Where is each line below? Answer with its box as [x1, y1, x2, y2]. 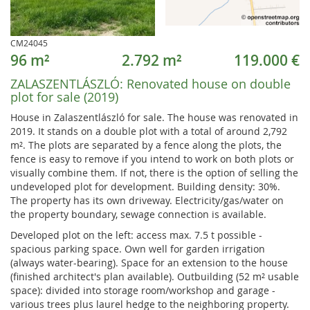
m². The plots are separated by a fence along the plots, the [10, 138, 282, 152]
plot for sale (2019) [10, 89, 118, 105]
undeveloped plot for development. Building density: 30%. [10, 180, 280, 193]
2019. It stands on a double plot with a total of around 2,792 [10, 125, 287, 138]
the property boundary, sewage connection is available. [10, 208, 266, 221]
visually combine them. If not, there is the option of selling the [10, 166, 298, 179]
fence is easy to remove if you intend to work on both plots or [10, 152, 294, 165]
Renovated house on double [127, 75, 291, 92]
